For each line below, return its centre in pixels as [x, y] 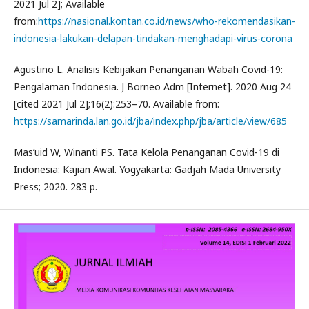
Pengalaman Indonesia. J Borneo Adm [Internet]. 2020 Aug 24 [152, 86]
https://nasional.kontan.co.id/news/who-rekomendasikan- [167, 21]
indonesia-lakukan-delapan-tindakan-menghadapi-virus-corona [153, 38]
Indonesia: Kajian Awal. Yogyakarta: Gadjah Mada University [147, 169]
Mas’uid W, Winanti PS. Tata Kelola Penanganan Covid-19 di [147, 152]
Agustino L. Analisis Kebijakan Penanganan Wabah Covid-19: [148, 69]
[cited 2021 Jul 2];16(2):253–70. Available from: [117, 103]
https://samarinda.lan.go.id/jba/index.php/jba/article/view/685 [150, 121]
